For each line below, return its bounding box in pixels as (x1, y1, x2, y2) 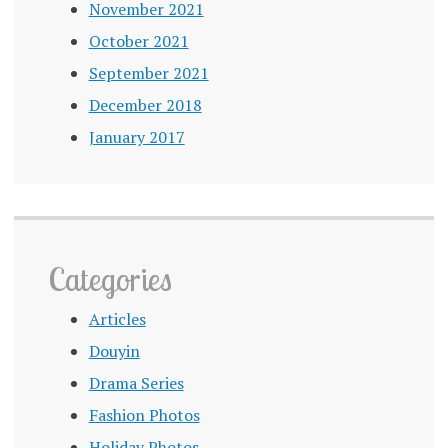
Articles (88, 308, 146, 331)
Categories (48, 259, 172, 300)
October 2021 (88, 30, 189, 53)
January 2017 (88, 126, 185, 149)
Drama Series (88, 372, 184, 395)
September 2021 (88, 62, 209, 85)
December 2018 (88, 94, 202, 117)
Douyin (88, 340, 140, 363)
